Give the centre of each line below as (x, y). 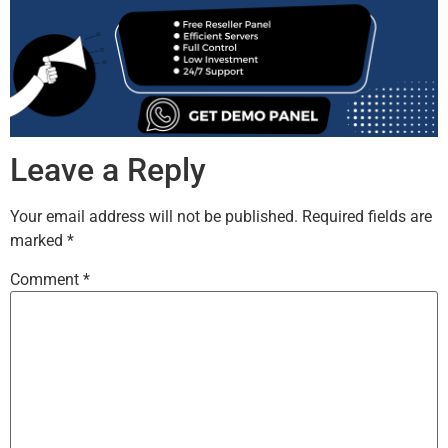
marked (38, 240)
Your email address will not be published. (154, 216)
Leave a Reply (108, 169)
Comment (46, 280)
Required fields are (367, 216)
